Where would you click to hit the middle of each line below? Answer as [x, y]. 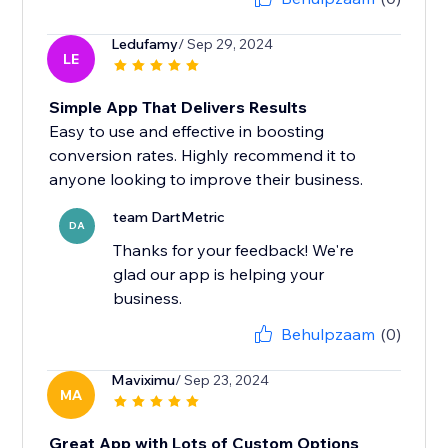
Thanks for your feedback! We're [234, 250]
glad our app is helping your [219, 274]
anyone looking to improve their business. [206, 179]
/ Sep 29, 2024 [226, 44]
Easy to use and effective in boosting [187, 131]
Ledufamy [145, 44]
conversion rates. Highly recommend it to [203, 155]
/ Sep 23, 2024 [222, 380]
